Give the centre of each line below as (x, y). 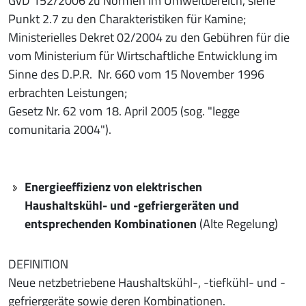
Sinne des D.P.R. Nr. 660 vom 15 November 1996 (136, 74)
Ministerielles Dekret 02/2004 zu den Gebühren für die (149, 37)
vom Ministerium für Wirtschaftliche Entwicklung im (143, 55)
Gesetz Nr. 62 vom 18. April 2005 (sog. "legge (124, 111)
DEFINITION (38, 264)
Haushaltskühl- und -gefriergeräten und (132, 205)
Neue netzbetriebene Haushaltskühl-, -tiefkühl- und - (147, 282)
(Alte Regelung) (237, 223)
